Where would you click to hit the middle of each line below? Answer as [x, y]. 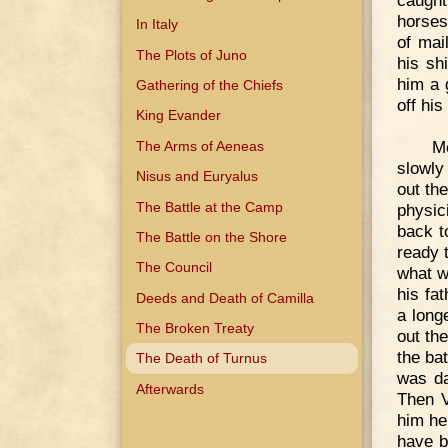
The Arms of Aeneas [200, 145]
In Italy [157, 24]
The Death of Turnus [202, 358]
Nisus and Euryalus [197, 176]
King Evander [179, 115]
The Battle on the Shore [212, 236]
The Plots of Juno [192, 54]
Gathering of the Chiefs [210, 85]
